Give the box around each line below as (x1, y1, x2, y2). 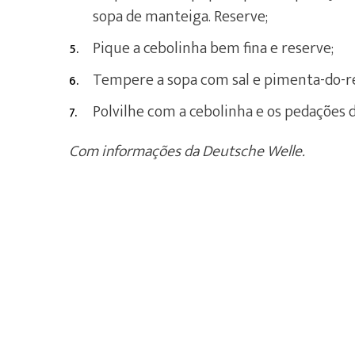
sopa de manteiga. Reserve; (93, 3, 268, 30)
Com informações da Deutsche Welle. (69, 138, 305, 165)
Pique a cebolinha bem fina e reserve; (93, 35, 334, 62)
